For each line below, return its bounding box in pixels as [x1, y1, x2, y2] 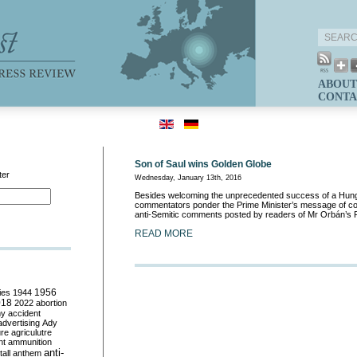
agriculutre [11, 328, 52, 337]
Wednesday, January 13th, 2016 [135, 174, 241, 182]
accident [8, 308, 41, 318]
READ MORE [135, 228, 193, 239]
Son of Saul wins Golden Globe [135, 159, 272, 170]
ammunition [8, 337, 52, 347]
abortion [36, 298, 67, 308]
